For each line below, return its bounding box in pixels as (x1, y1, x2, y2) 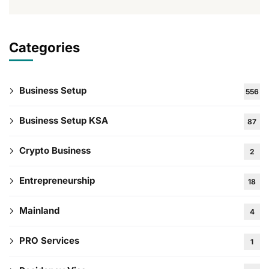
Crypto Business (19, 145, 91, 157)
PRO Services (19, 235, 79, 247)
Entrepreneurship (19, 175, 95, 187)
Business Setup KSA (19, 115, 108, 127)
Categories (9, 40, 80, 56)
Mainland (19, 205, 59, 217)
